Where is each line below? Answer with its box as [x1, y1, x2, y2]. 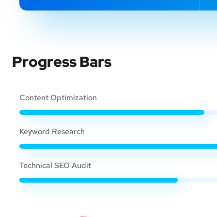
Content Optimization [19, 92, 97, 103]
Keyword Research [19, 126, 85, 137]
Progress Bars [12, 51, 111, 71]
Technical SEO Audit [19, 160, 91, 170]
